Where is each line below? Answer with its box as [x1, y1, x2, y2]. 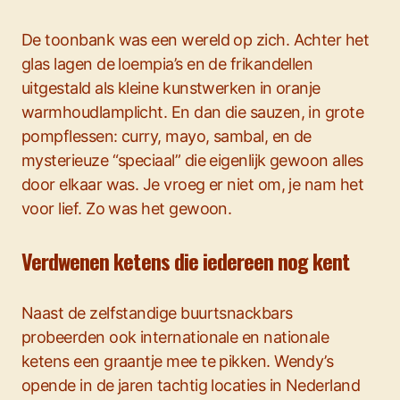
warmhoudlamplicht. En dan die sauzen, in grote [21, 103, 364, 121]
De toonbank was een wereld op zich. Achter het [21, 30, 370, 49]
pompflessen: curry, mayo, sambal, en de [21, 127, 312, 146]
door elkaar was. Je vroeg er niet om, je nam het [21, 175, 364, 194]
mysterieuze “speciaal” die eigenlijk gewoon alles [21, 151, 363, 170]
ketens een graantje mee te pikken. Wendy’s [21, 352, 334, 371]
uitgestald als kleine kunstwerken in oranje [21, 79, 321, 97]
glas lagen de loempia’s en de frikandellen [21, 54, 313, 73]
